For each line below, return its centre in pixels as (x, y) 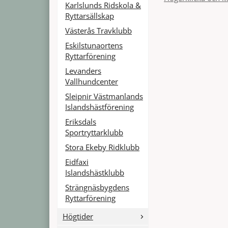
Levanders (83, 70)
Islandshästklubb (95, 172)
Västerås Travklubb (98, 30)
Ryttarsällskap (90, 16)
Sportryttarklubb (94, 132)
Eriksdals (81, 121)
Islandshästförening (99, 107)
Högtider (78, 216)
